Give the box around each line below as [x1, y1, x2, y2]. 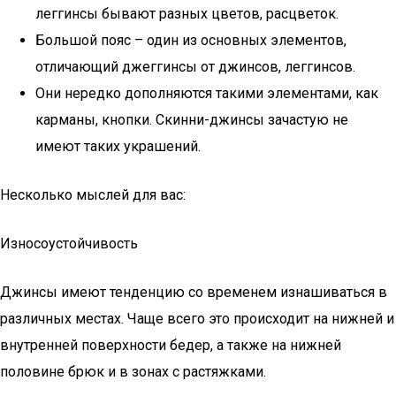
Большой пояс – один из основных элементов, [35, 32, 346, 49]
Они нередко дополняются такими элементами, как [35, 85, 378, 102]
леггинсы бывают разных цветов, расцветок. [35, 5, 339, 22]
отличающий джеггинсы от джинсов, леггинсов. [35, 58, 355, 75]
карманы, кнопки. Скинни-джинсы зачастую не [35, 111, 348, 128]
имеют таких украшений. [35, 138, 201, 155]
